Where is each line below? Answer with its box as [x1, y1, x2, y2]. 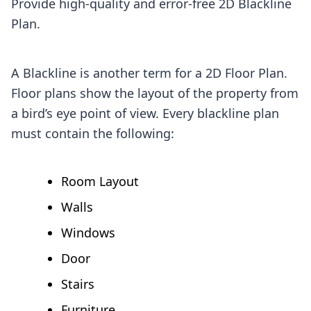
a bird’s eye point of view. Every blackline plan [11, 104, 279, 121]
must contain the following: [11, 124, 178, 142]
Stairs [61, 275, 98, 292]
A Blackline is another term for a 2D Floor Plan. [11, 64, 287, 81]
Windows [61, 224, 119, 241]
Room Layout [61, 172, 139, 190]
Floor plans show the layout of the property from [11, 84, 299, 101]
